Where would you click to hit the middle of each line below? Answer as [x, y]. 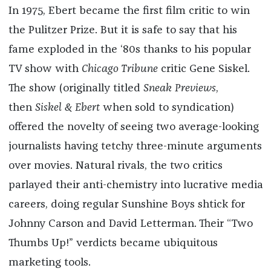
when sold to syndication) [167, 108]
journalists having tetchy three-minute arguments [135, 147]
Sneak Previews [179, 89]
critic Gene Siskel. [204, 69]
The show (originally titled [76, 89]
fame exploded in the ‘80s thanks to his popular [129, 50]
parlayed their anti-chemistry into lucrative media [135, 185]
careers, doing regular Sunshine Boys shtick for [126, 205]
